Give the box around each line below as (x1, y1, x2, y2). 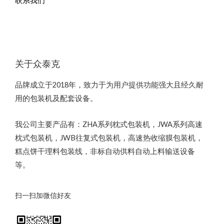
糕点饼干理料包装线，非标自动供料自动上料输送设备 (15, 147, 195, 156)
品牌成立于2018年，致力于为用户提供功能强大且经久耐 (15, 80, 203, 89)
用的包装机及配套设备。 (15, 93, 97, 102)
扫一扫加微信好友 (15, 191, 71, 199)
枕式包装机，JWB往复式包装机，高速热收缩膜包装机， (15, 133, 203, 142)
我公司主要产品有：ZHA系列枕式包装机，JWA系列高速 (15, 120, 202, 129)
